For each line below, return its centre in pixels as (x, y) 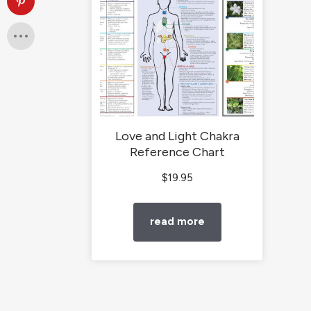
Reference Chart (177, 152)
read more (177, 222)
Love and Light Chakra (177, 136)
